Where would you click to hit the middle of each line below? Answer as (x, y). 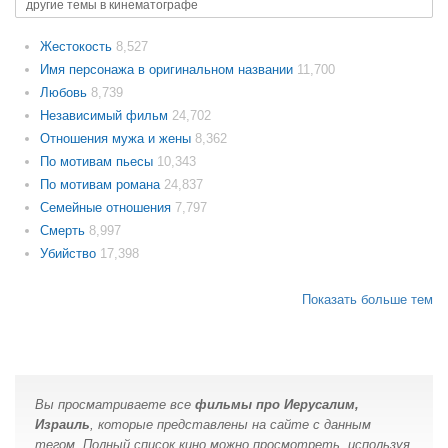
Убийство (70, 253)
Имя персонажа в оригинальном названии (168, 69)
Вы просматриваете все (115, 404)
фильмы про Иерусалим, (277, 404)
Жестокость (78, 46)
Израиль (62, 424)
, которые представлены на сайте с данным (230, 424)
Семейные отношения (107, 207)
